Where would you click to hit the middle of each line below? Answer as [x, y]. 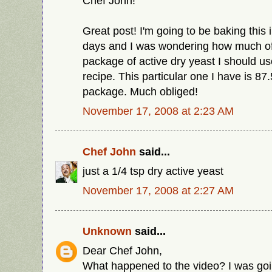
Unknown [107, 231]
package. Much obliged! [140, 91]
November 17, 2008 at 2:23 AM [158, 110]
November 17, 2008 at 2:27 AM [158, 190]
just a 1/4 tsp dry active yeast [153, 171]
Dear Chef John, [122, 250]
